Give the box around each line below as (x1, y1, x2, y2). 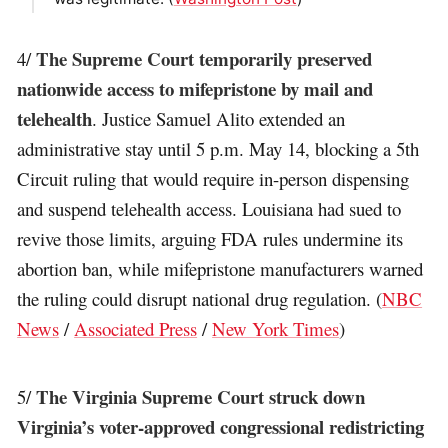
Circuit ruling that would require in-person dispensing (17, 166, 410, 192)
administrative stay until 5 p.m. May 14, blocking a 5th (17, 136, 420, 162)
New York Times (212, 316, 340, 342)
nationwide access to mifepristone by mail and (17, 75, 374, 103)
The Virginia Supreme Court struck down (36, 382, 366, 410)
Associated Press (74, 316, 198, 342)
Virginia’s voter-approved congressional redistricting (17, 412, 425, 440)
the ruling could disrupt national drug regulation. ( (17, 286, 383, 312)
